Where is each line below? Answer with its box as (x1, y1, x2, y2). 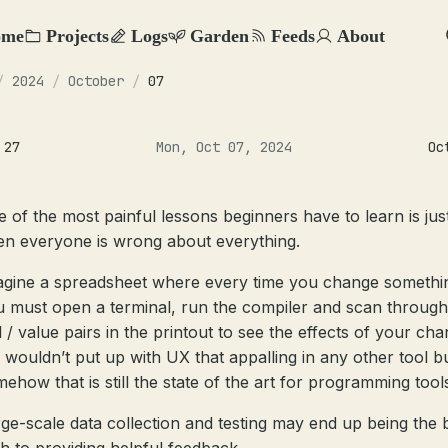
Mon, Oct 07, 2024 (156, 138, 292, 156)
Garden (190, 25, 249, 46)
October (68, 72, 124, 90)
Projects (46, 25, 109, 46)
